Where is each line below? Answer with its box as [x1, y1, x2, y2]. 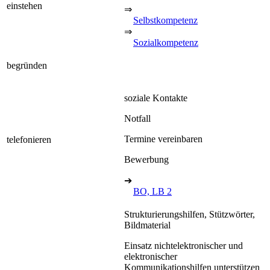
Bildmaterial [124, 219, 171, 230]
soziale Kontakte [124, 92, 187, 103]
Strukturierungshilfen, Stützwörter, [124, 209, 255, 219]
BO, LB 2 [133, 186, 172, 196]
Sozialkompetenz [133, 37, 198, 48]
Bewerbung [124, 154, 169, 165]
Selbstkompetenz [133, 14, 198, 25]
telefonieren [7, 134, 51, 145]
